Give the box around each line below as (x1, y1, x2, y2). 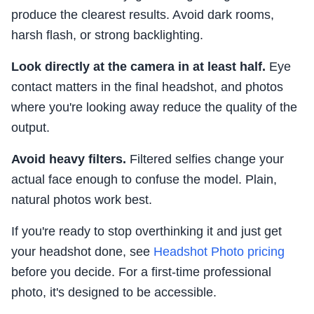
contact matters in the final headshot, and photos (11, 80, 283, 95)
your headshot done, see (11, 245, 153, 259)
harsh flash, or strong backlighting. (11, 28, 203, 43)
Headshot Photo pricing (153, 245, 285, 259)
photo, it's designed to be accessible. (11, 285, 217, 300)
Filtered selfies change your (126, 152, 284, 167)
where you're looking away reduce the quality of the (11, 100, 297, 115)
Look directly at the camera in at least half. (11, 60, 266, 74)
